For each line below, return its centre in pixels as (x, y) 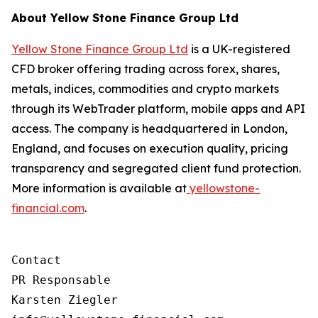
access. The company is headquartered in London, (149, 128)
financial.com (48, 208)
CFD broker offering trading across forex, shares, (146, 69)
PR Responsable (61, 280)
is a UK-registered (239, 49)
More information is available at (99, 188)
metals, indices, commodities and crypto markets (145, 89)
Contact (36, 260)
